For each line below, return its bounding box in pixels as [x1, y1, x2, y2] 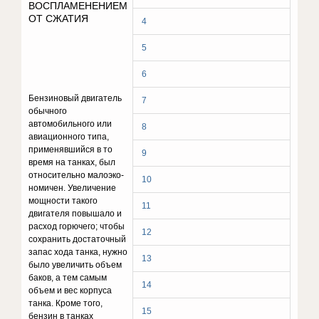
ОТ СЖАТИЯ [28, 13, 89, 24]
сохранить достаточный [28, 234, 127, 244]
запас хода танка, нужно [28, 247, 128, 257]
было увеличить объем [28, 260, 122, 270]
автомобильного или [28, 119, 113, 129]
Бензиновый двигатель [28, 93, 122, 103]
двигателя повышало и [28, 209, 122, 219]
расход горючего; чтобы [28, 221, 125, 231]
